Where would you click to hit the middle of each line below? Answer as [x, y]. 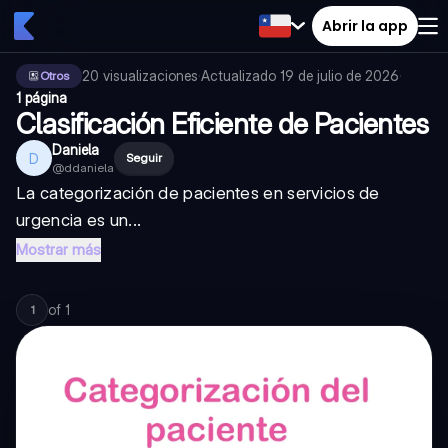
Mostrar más [58, 249]
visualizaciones [150, 75]
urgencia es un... [79, 220]
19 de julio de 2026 [339, 75]
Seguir [144, 157]
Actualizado [240, 75]
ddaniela [89, 167]
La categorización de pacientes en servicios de [198, 193]
